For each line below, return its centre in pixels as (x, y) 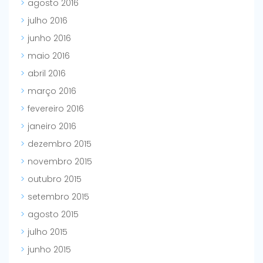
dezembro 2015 (60, 144)
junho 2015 (49, 250)
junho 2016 (49, 38)
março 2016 (52, 91)
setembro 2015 (58, 197)
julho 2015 (48, 232)
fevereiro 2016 (56, 109)
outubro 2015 (55, 179)
